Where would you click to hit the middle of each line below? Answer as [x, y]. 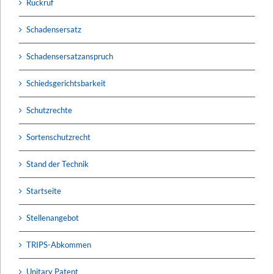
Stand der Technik [57, 164]
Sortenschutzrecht [58, 137]
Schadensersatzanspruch [70, 56]
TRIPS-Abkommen [59, 244]
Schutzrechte [49, 110]
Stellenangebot [53, 217]
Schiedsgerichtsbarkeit [66, 83]
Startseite [44, 191]
